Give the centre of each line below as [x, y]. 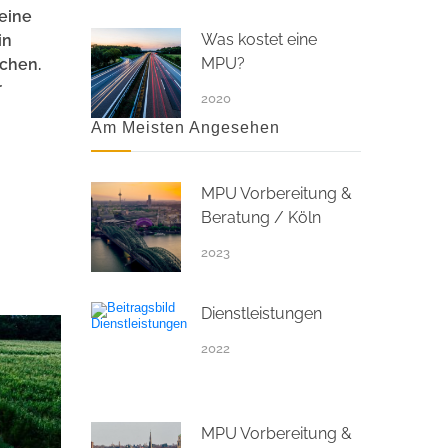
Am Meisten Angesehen [185, 127]
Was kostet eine [259, 39]
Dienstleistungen [261, 313]
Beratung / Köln [261, 217]
